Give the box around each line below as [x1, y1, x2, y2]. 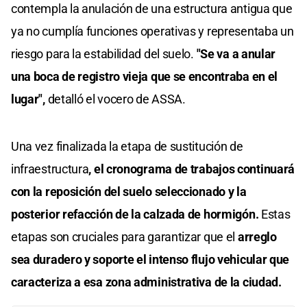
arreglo [235, 230, 277, 245]
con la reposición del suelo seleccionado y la [11, 184, 247, 199]
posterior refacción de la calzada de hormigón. [11, 207, 259, 222]
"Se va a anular [193, 47, 276, 62]
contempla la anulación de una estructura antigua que [11, 1, 293, 16]
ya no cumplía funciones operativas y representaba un [11, 24, 294, 39]
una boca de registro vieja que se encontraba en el [11, 69, 278, 84]
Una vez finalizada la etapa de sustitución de [11, 139, 243, 154]
